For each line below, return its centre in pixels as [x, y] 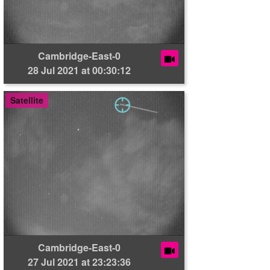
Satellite [27, 100]
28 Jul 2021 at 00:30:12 [79, 70]
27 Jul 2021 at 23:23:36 [79, 262]
